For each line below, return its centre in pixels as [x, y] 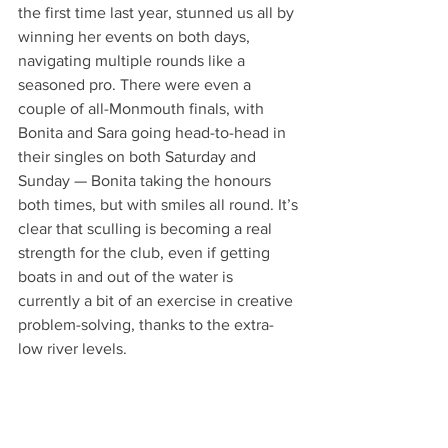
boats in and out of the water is [127, 277]
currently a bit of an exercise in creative [157, 301]
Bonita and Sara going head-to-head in [154, 133]
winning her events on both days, [136, 37]
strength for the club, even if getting [146, 253]
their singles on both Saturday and [139, 157]
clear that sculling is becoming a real [147, 229]
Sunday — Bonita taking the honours [146, 181]
